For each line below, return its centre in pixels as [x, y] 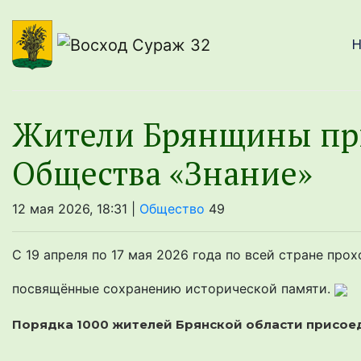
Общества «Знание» [162, 172]
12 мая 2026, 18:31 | [76, 208]
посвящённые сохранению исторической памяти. [173, 288]
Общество [172, 208]
